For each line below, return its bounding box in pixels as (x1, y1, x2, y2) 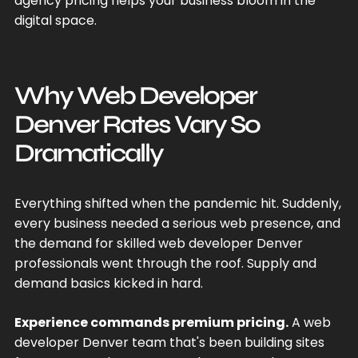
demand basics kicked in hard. (14, 273, 203, 292)
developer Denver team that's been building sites (14, 332, 324, 352)
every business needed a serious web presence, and (14, 213, 340, 233)
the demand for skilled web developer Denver (14, 233, 303, 253)
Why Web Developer (14, 79, 257, 111)
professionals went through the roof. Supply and (14, 253, 316, 272)
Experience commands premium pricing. (14, 312, 288, 332)
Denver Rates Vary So (14, 108, 260, 140)
